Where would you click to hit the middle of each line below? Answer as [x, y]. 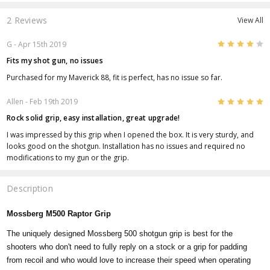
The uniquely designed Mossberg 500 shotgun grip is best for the [120, 234]
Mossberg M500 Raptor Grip [59, 214]
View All [250, 20]
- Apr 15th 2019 [39, 44]
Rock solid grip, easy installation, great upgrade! [93, 118]
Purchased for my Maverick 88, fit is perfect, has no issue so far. [115, 77]
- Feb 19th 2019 [51, 101]
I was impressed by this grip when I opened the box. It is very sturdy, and [130, 134]
